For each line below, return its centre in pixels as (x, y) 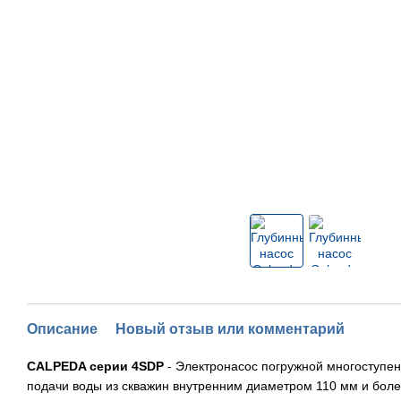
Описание (62, 328)
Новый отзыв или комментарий (230, 328)
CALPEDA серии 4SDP (95, 366)
